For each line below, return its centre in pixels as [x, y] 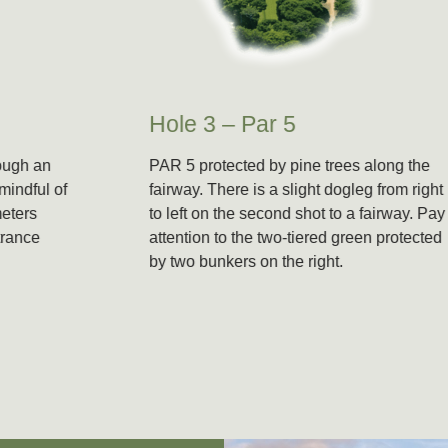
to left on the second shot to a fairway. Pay [222, 214]
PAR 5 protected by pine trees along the [214, 166]
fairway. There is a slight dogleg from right [221, 190]
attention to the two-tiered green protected [220, 238]
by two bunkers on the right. [171, 262]
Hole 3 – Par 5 [147, 124]
